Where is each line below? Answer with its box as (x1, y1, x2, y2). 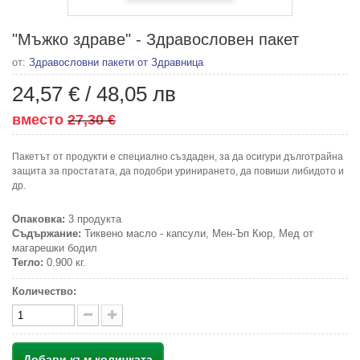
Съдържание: (12, 227, 81, 239)
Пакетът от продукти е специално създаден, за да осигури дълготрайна (12, 150, 343, 162)
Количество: (12, 284, 76, 297)
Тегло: (12, 256, 43, 268)
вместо (12, 111, 67, 128)
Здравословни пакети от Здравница (29, 55, 203, 68)
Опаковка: (12, 212, 65, 225)
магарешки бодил (12, 241, 97, 254)
